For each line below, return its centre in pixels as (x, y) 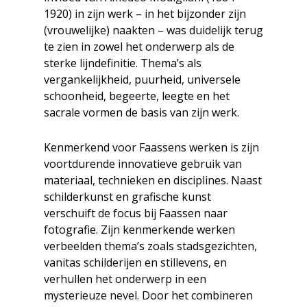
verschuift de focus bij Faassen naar (136, 213)
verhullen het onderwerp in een (125, 279)
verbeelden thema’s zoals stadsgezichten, (150, 246)
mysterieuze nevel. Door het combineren (148, 296)
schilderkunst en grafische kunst (127, 197)
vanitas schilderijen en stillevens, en (135, 263)
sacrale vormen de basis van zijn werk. (142, 113)
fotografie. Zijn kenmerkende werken (139, 230)
